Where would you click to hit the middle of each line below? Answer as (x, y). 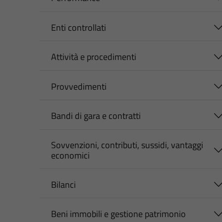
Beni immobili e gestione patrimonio (118, 214)
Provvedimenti (79, 86)
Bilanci (63, 184)
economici (70, 155)
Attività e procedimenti (93, 57)
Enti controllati (78, 27)
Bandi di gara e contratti (96, 116)
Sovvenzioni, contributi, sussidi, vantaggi (127, 145)
